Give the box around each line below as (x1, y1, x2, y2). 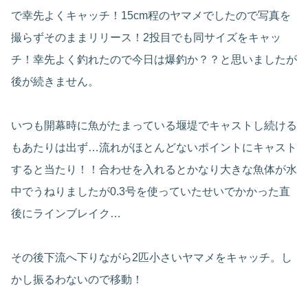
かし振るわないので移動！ (11, 274, 143, 286)
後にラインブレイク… (11, 208, 121, 220)
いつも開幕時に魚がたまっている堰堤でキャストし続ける (11, 120, 297, 132)
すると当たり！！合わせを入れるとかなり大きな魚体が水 (11, 164, 297, 176)
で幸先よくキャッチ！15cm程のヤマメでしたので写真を (11, 10, 291, 22)
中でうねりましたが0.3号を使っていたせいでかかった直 (11, 186, 290, 198)
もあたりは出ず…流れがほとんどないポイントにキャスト (11, 142, 297, 154)
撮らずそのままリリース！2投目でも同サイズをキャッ (11, 32, 281, 44)
